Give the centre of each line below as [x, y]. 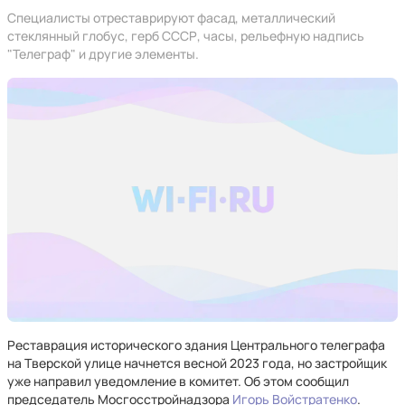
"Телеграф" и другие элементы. [103, 54]
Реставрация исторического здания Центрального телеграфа [196, 345]
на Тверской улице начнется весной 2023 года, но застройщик [197, 363]
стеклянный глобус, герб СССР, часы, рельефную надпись [186, 36]
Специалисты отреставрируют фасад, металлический [171, 18]
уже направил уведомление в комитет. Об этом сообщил [178, 381]
